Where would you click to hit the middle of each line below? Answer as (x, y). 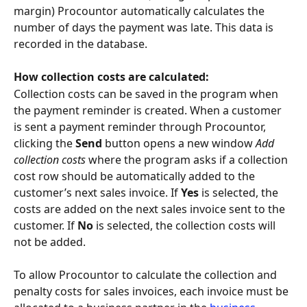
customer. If (46, 225)
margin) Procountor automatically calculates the (140, 11)
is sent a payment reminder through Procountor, (141, 126)
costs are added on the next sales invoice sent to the (151, 209)
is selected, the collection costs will (186, 225)
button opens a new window (179, 143)
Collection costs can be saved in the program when (147, 94)
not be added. (50, 242)
